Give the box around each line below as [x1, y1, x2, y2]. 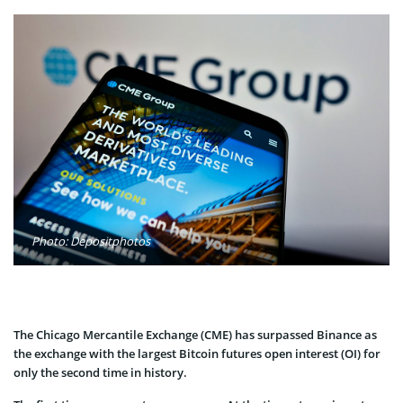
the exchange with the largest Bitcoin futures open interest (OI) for [13, 345, 381, 362]
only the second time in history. [13, 363, 187, 381]
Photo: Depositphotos [31, 232, 150, 249]
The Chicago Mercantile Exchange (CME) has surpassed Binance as [13, 326, 377, 343]
